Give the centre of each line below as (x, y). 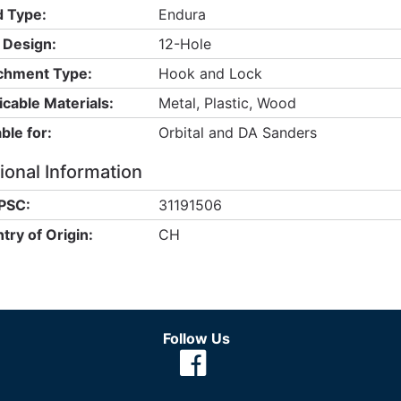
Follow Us (196, 338)
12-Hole (184, 44)
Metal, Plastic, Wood (227, 103)
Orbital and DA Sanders (237, 132)
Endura (182, 14)
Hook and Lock (210, 73)
